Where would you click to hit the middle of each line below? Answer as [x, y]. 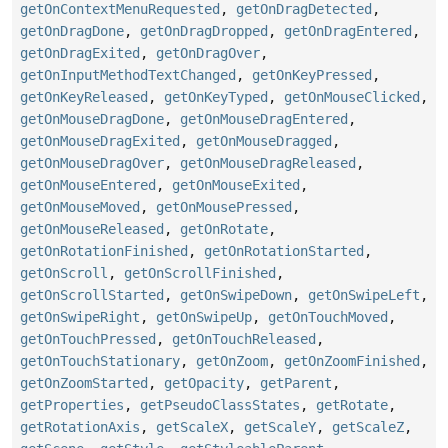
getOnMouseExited [236, 185]
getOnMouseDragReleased [268, 163]
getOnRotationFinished [104, 251]
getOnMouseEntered [88, 185]
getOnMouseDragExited [100, 141]
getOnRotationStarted [284, 251]
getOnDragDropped [204, 31]
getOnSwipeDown [236, 295]
